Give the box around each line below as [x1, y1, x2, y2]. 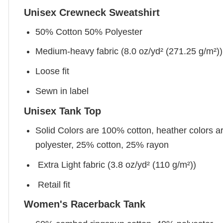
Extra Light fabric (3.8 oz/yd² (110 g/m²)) [35, 159, 197, 170]
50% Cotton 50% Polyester [35, 26, 143, 37]
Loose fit [35, 66, 70, 77]
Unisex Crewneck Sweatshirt [24, 6, 160, 18]
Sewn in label [35, 86, 89, 97]
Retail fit [35, 179, 71, 190]
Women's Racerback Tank [24, 199, 145, 210]
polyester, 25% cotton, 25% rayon [35, 139, 169, 150]
